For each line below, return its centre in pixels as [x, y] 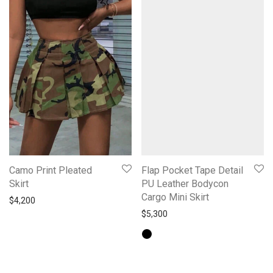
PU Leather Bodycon [185, 184]
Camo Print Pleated [51, 171]
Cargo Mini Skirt [175, 197]
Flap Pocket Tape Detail [192, 171]
